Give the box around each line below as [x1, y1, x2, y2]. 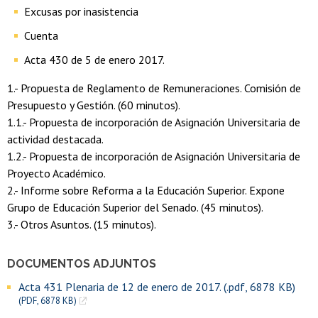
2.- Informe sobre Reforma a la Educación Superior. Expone [7, 183, 285, 198]
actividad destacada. [7, 132, 104, 147]
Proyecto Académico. [7, 166, 106, 181]
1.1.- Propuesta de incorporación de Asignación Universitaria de [7, 115, 300, 130]
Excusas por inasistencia [24, 4, 138, 19]
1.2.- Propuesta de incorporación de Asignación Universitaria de [7, 149, 300, 164]
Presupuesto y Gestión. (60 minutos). [7, 98, 180, 113]
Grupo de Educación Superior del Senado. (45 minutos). [7, 200, 263, 215]
